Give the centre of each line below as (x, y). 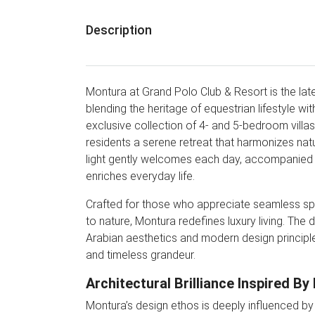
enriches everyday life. (140, 176)
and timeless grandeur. (141, 255)
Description (119, 30)
